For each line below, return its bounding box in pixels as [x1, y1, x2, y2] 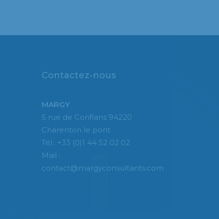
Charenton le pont [42, 125, 110, 134]
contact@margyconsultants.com [42, 163, 164, 173]
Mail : [42, 151, 60, 160]
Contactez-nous [42, 70, 116, 81]
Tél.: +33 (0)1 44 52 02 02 [42, 138, 130, 147]
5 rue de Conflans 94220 [42, 112, 132, 122]
